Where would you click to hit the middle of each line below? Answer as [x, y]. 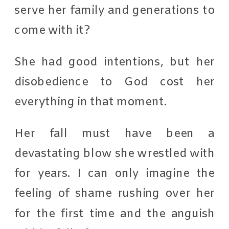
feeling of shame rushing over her [115, 193]
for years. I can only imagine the [115, 174]
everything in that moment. [92, 102]
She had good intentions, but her [115, 62]
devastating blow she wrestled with [115, 153]
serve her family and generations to [115, 10]
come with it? [54, 30]
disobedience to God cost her [115, 82]
